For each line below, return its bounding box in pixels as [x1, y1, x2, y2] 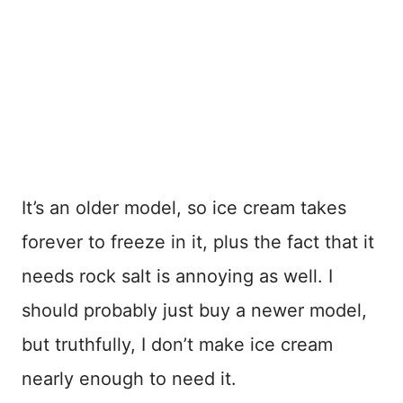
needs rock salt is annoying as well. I [22, 264, 333, 287]
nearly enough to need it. [22, 367, 237, 390]
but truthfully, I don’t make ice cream [22, 333, 333, 355]
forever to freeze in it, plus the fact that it [22, 230, 374, 253]
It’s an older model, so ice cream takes [22, 196, 346, 219]
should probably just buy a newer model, [22, 299, 367, 321]
